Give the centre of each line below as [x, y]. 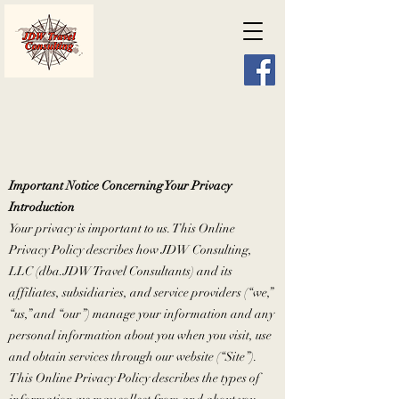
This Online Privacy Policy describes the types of [134, 378]
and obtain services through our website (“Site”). [133, 357]
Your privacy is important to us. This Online [122, 228]
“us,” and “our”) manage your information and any [142, 314]
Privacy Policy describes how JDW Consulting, [130, 250]
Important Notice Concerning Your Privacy [120, 186]
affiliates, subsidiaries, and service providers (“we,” [141, 293]
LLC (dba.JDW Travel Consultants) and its [121, 271]
